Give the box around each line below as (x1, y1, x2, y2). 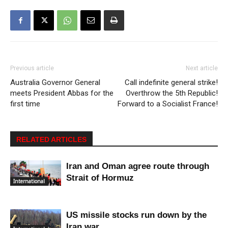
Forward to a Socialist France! (118, 99, 218, 109)
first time (10, 99, 40, 109)
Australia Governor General (10, 78, 100, 88)
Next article (186, 65, 218, 72)
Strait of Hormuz (66, 173, 134, 183)
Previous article (10, 65, 54, 72)
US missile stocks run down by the (66, 210, 207, 220)
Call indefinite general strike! (125, 78, 218, 88)
